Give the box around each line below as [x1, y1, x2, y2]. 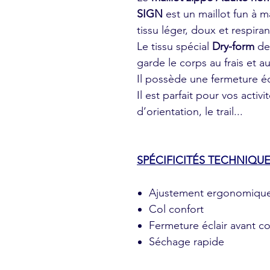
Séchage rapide [149, 235, 224, 248]
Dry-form [212, 40, 257, 53]
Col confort [149, 202, 204, 216]
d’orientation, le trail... [137, 105, 243, 118]
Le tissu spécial [137, 40, 212, 53]
